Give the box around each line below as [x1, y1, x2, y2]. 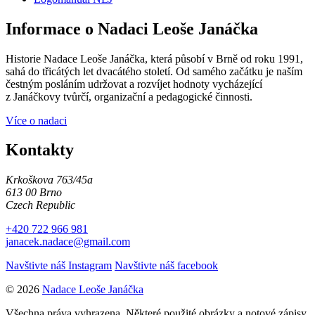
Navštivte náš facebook [115, 259, 218, 272]
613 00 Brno [6, 186, 62, 199]
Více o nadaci [6, 114, 67, 127]
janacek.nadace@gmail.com [6, 236, 130, 248]
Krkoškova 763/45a [6, 174, 93, 186]
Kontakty [6, 141, 74, 160]
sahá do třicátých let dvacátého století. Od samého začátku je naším [6, 65, 302, 77]
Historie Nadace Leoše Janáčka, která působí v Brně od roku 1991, [6, 52, 303, 65]
